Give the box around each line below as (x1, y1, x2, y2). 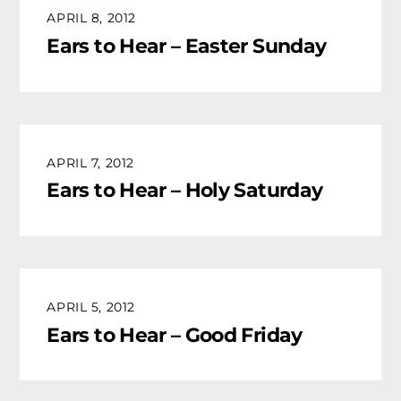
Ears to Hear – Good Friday (47, 322, 303, 346)
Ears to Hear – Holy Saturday (47, 178, 323, 202)
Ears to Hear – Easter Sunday (47, 33, 327, 57)
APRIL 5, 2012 (47, 298, 135, 315)
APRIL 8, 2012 (47, 10, 136, 27)
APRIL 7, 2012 (47, 154, 134, 171)
